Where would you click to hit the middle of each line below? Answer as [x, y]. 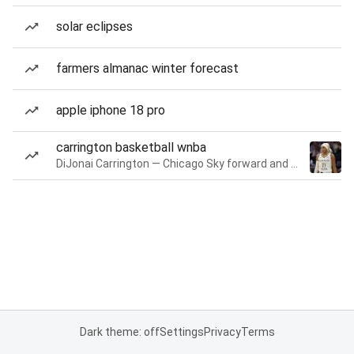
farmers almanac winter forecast [147, 68]
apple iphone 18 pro [111, 110]
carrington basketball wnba [131, 147]
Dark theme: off [119, 332]
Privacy [222, 332]
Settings [181, 332]
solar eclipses [94, 26]
